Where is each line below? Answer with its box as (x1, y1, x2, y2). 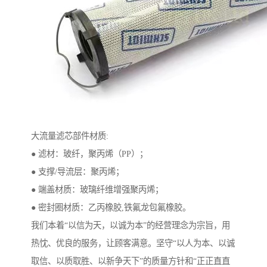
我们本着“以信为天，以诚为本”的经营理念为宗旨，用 (31, 220, 230, 230)
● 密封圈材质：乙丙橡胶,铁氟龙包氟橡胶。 (31, 202, 191, 212)
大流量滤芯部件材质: (31, 131, 108, 141)
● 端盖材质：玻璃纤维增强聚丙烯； (31, 184, 163, 194)
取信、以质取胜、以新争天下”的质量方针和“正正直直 (31, 256, 230, 266)
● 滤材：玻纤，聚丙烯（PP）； (31, 148, 148, 159)
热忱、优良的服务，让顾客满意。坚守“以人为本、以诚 (31, 238, 235, 248)
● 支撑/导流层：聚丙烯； (31, 166, 124, 176)
